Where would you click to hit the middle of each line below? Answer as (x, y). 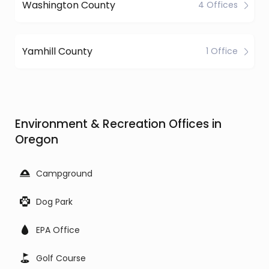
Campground (64, 174)
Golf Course (61, 258)
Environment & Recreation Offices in (118, 124)
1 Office (222, 51)
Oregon (37, 140)
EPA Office (58, 230)
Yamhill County (57, 51)
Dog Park (54, 202)
